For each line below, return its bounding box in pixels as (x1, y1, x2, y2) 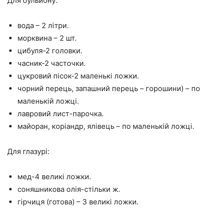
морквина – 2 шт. (17, 33, 77, 43)
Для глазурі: (7, 147, 49, 156)
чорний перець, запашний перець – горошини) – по (17, 84, 200, 93)
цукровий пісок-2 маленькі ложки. (17, 71, 139, 81)
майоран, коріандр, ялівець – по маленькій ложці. (17, 122, 194, 131)
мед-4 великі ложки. (17, 172, 91, 182)
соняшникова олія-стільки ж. (17, 185, 120, 194)
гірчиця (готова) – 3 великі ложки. (17, 197, 139, 207)
